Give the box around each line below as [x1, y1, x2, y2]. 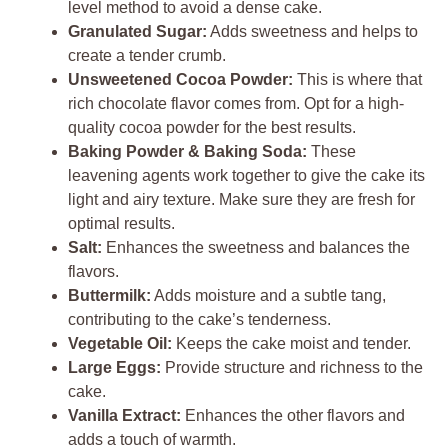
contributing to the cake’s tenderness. [68, 310, 331, 328]
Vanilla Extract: [68, 406, 181, 424]
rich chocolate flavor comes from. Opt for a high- [68, 94, 404, 112]
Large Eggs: [68, 358, 161, 376]
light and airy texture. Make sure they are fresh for [68, 190, 415, 208]
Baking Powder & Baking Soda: [68, 142, 307, 160]
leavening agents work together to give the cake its [68, 166, 425, 184]
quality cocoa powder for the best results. [68, 118, 356, 136]
